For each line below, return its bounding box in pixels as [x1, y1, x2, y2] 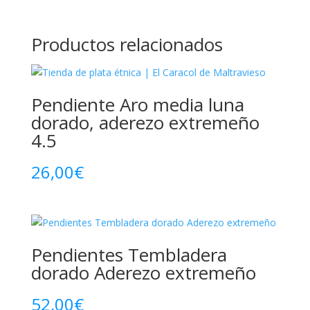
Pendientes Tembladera [30, 241, 227, 267]
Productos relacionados [30, 31, 223, 57]
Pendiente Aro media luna [30, 91, 244, 117]
